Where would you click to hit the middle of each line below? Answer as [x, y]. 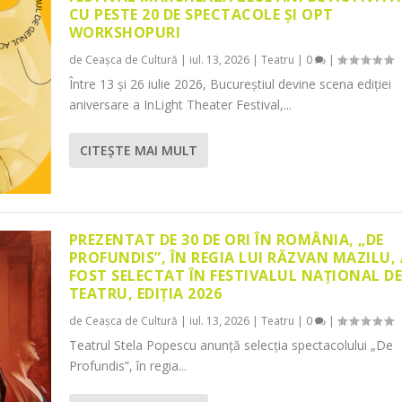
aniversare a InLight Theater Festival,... [180, 104]
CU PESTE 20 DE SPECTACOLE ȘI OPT [201, 14]
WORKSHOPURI [125, 32]
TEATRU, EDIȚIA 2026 [145, 294]
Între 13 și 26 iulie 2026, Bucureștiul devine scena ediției [230, 83]
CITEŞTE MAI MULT [138, 150]
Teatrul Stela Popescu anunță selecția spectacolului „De [231, 345]
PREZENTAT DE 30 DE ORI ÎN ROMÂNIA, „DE [226, 240]
